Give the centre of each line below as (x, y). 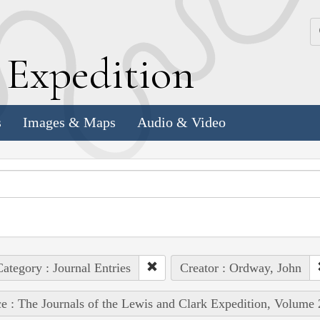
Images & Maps (69, 122)
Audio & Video (181, 122)
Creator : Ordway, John (240, 267)
